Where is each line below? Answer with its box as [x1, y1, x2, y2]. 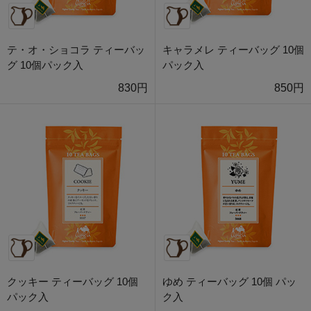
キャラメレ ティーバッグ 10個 [162, 44, 304, 56]
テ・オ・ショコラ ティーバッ [7, 44, 145, 56]
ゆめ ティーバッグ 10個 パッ [162, 276, 296, 288]
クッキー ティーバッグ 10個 [7, 276, 138, 288]
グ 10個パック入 [7, 59, 83, 72]
